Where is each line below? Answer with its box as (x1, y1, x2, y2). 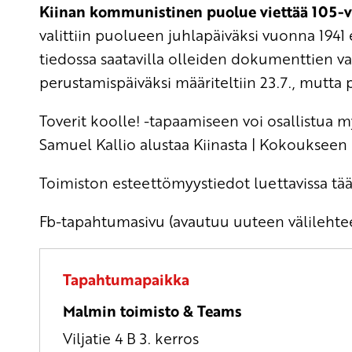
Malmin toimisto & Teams (62, 300, 242, 322)
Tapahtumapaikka (62, 269, 189, 291)
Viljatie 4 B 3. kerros (62, 327, 199, 349)
